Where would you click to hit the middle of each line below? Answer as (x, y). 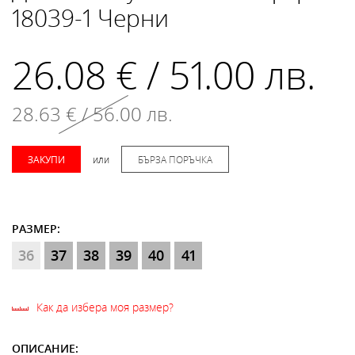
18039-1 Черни (90, 18)
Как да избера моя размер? (105, 307)
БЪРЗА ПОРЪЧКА (175, 159)
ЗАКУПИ (46, 159)
